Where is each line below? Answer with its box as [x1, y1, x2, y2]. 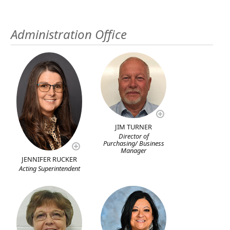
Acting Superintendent [18, 164, 80, 174]
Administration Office [10, 26, 127, 43]
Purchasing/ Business [103, 139, 164, 148]
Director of [118, 131, 149, 141]
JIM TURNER [115, 122, 152, 131]
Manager [121, 146, 147, 155]
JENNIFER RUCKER [22, 155, 78, 164]
